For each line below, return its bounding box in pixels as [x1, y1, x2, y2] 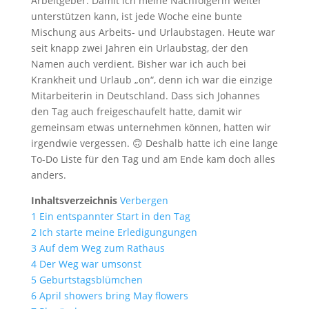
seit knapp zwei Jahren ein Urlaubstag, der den [30, 41, 248, 54]
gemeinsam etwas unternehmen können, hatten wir [30, 121, 271, 134]
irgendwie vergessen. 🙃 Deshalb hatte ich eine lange [30, 137, 278, 150]
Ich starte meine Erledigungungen [39, 226, 197, 239]
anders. [30, 168, 66, 181]
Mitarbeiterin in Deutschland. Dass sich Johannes [30, 89, 260, 102]
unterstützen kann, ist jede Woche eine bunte [30, 10, 242, 23]
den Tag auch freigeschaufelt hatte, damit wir [30, 105, 242, 118]
